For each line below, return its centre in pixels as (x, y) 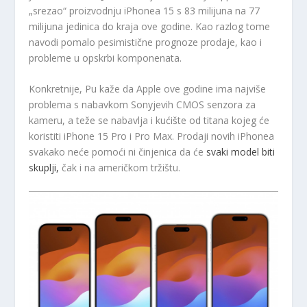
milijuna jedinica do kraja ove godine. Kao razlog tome (150, 26)
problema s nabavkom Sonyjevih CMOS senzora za (143, 105)
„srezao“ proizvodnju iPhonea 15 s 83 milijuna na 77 (145, 10)
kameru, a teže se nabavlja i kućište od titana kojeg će (149, 121)
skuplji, (44, 168)
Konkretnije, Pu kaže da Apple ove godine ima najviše (148, 89)
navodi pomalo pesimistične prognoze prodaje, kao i (146, 42)
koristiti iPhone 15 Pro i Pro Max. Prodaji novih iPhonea (152, 136)
